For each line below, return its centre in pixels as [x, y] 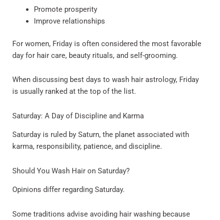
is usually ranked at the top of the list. [74, 92]
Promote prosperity [65, 9]
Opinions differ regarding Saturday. [69, 190]
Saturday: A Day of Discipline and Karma [78, 116]
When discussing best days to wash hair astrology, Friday [106, 80]
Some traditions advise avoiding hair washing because [101, 214]
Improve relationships [69, 21]
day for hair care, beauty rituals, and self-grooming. [95, 55]
